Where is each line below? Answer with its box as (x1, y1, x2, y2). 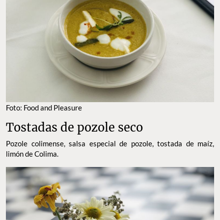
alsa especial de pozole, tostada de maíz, (72, 139, 214, 148)
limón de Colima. (6, 149, 58, 159)
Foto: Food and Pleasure (6, 103, 82, 112)
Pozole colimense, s (6, 139, 72, 148)
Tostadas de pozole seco (6, 120, 143, 135)
